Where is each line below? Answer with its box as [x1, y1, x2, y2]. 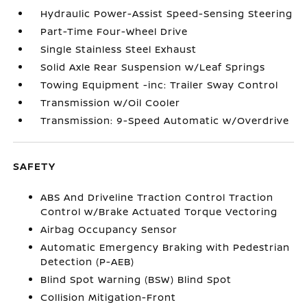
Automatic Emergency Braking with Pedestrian [40, 241, 291, 254]
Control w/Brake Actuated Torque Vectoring [40, 205, 278, 218]
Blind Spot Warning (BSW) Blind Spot [40, 273, 232, 286]
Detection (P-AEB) [40, 255, 135, 268]
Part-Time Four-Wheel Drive [40, 25, 188, 38]
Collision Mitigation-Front [40, 291, 177, 304]
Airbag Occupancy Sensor [40, 223, 178, 236]
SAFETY [13, 160, 56, 173]
